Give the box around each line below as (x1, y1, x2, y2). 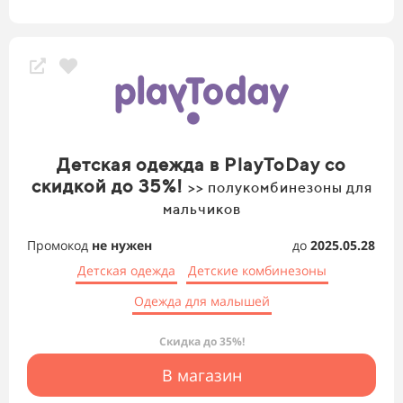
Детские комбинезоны (187, 262, 327, 280)
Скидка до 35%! (158, 334, 245, 350)
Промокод (27, 237, 92, 255)
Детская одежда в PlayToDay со (57, 154, 346, 175)
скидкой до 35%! (31, 175, 188, 197)
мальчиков (162, 201, 241, 219)
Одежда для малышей (133, 292, 270, 310)
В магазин (161, 364, 242, 387)
